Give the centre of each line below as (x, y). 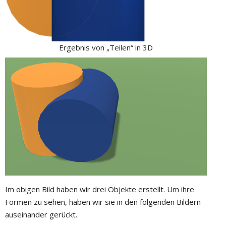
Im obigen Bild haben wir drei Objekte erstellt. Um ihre (100, 189)
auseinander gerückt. (41, 214)
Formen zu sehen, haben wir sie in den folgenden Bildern (103, 202)
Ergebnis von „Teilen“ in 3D (106, 47)
